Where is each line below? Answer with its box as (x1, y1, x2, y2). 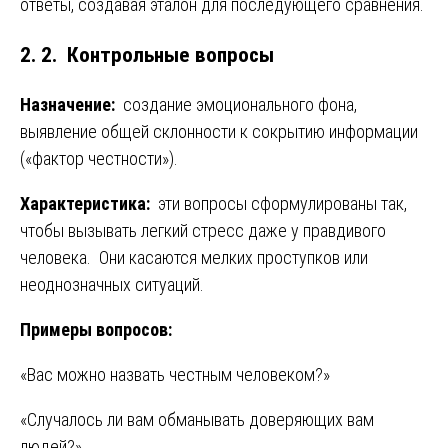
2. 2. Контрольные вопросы (20, 41, 274, 67)
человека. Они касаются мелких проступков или (20, 246, 368, 268)
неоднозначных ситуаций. (20, 273, 204, 295)
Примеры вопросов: (20, 318, 172, 340)
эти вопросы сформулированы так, (154, 192, 407, 214)
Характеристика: (20, 192, 154, 214)
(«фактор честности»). (20, 147, 178, 169)
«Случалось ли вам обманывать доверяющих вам (20, 408, 374, 430)
